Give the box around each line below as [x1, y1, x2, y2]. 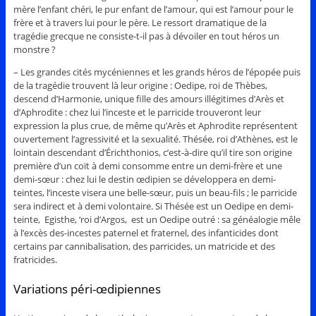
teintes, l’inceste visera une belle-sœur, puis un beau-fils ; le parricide [13, 186, 297, 199]
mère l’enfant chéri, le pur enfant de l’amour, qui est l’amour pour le [13, 2, 293, 16]
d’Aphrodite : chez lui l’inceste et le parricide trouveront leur [13, 105, 261, 119]
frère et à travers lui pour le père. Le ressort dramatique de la [13, 16, 267, 29]
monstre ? [13, 42, 56, 56]
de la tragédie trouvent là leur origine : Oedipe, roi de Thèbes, [13, 78, 267, 92]
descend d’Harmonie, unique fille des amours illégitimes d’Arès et [13, 92, 284, 105]
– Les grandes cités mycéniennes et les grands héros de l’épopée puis [13, 65, 300, 78]
